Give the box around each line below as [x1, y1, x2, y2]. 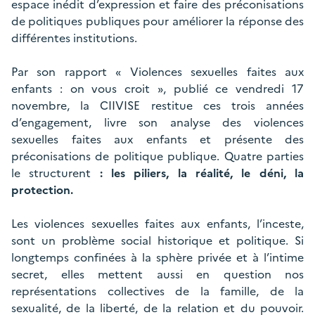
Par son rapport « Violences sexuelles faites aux [11, 63, 304, 80]
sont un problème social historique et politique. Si [11, 232, 304, 249]
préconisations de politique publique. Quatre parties [11, 148, 304, 165]
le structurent [11, 165, 100, 181]
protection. [11, 181, 73, 198]
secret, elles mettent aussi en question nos [11, 266, 304, 283]
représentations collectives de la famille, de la [11, 283, 304, 300]
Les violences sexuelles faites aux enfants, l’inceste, [11, 215, 304, 232]
